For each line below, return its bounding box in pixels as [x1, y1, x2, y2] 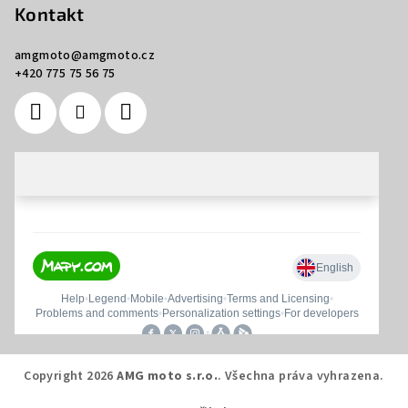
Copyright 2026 [24, 367, 117, 385]
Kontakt [15, 3, 85, 25]
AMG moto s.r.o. [117, 367, 219, 385]
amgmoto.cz [82, 46, 156, 65]
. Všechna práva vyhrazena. [218, 367, 384, 385]
